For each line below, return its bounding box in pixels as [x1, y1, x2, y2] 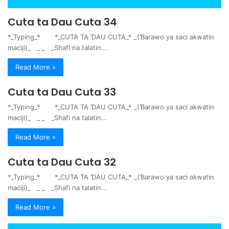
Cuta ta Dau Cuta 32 [8, 154, 116, 169]
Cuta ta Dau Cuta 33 [8, 84, 116, 99]
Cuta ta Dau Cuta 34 [8, 14, 117, 29]
